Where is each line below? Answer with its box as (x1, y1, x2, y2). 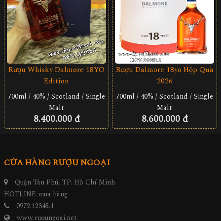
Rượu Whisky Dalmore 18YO (8, 64, 105, 75)
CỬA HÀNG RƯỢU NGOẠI (4, 156, 110, 170)
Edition (44, 75, 69, 87)
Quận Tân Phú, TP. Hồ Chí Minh (13, 177, 115, 188)
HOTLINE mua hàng (4, 189, 68, 200)
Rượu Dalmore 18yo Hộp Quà (115, 64, 214, 76)
